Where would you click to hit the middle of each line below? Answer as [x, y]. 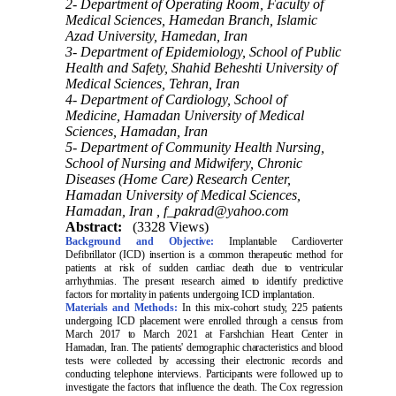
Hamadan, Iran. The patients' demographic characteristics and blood [204, 347]
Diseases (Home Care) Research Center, [179, 179]
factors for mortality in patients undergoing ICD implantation [189, 294]
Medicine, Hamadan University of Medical [185, 115]
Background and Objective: [140, 241]
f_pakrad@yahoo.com [227, 210]
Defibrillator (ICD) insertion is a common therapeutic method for [204, 254]
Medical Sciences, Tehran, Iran [153, 83]
